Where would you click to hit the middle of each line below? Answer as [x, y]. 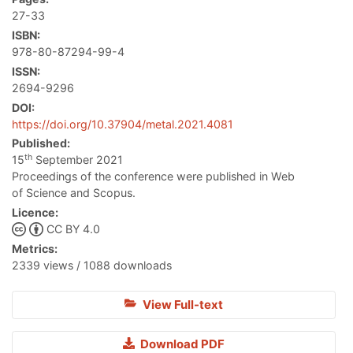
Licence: [35, 213]
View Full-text [181, 304]
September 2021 [78, 160]
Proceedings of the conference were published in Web [153, 176]
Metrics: [35, 248]
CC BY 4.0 [73, 229]
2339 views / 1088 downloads [92, 265]
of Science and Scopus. [74, 193]
